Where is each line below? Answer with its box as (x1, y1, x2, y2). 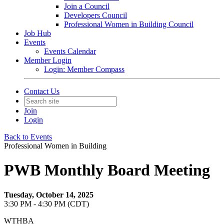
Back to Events (4, 132, 52, 141)
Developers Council (64, 11, 127, 19)
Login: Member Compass (44, 65, 124, 73)
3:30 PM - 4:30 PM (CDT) (4, 199, 89, 208)
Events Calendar (44, 47, 96, 55)
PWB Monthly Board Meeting (4, 161, 210, 179)
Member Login (24, 56, 71, 64)
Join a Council (64, 2, 109, 10)
